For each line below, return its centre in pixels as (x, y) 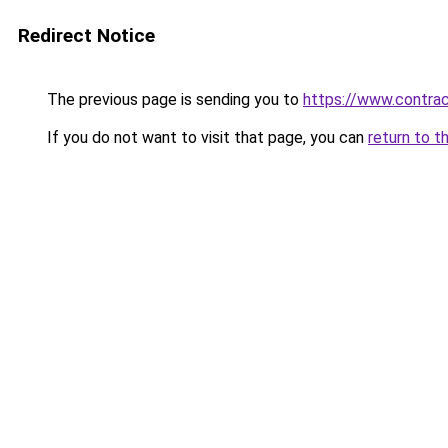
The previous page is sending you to (173, 99)
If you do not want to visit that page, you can (205, 137)
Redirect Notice (86, 35)
